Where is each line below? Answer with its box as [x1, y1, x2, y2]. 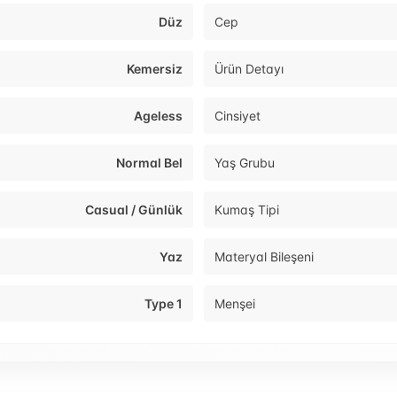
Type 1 [144, 296, 183, 312]
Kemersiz [127, 61, 183, 77]
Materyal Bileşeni [214, 249, 314, 265]
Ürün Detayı [214, 61, 284, 77]
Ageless [134, 108, 183, 124]
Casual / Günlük [85, 202, 183, 218]
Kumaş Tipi [214, 202, 279, 218]
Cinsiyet [214, 108, 261, 124]
